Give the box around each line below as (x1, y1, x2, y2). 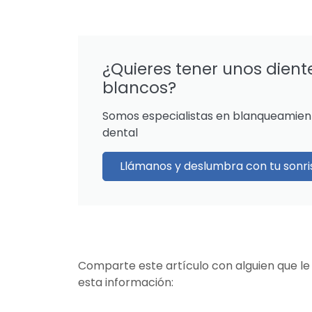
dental (102, 125, 138, 141)
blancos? (102, 77, 176, 100)
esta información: (78, 274, 173, 291)
